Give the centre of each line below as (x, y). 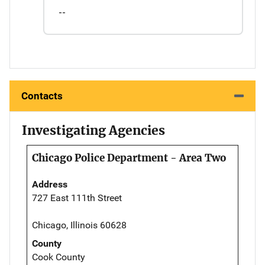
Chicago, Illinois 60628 (79, 225)
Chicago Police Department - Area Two (129, 158)
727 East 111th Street (77, 198)
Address (50, 184)
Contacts (42, 96)
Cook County (59, 257)
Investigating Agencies (93, 130)
